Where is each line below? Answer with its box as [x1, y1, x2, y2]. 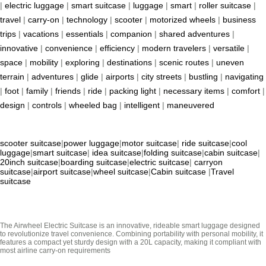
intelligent [124, 100, 160, 110]
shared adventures [159, 29, 230, 39]
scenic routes [159, 58, 209, 68]
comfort [232, 86, 260, 96]
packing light [109, 86, 156, 96]
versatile [213, 43, 245, 53]
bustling [189, 72, 218, 82]
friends [55, 86, 81, 96]
